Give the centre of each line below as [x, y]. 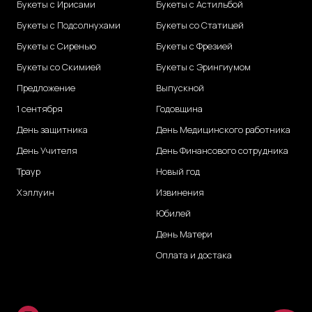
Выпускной [180, 88]
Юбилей [173, 213]
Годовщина [179, 109]
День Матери [184, 234]
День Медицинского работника [223, 130]
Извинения [180, 193]
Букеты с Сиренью [56, 46]
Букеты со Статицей [200, 25]
